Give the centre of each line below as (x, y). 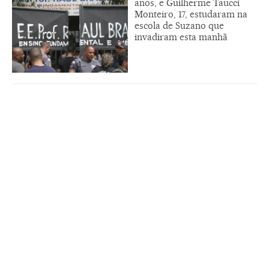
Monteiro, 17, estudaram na (191, 14)
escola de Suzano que (179, 25)
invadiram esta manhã (181, 37)
